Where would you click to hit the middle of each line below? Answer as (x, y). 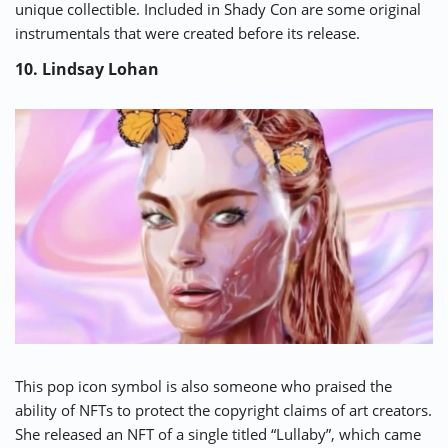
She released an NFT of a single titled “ (145, 434)
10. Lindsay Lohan (87, 69)
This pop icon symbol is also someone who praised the (203, 386)
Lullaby (301, 434)
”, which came (373, 434)
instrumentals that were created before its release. (187, 33)
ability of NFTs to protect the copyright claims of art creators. (223, 410)
